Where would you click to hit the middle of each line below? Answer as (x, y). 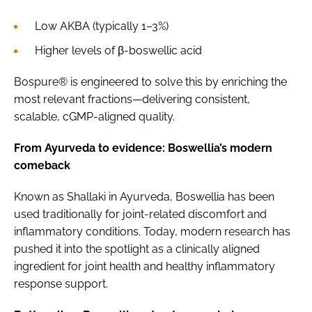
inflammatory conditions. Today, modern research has (152, 231)
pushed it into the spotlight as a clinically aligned (137, 249)
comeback (42, 165)
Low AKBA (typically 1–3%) (102, 26)
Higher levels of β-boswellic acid (118, 50)
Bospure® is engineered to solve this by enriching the (150, 81)
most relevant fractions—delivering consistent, (132, 99)
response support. (61, 283)
